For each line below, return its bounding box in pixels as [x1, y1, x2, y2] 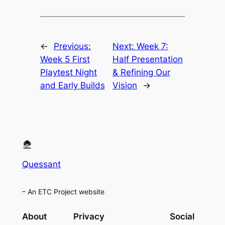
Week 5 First [40, 54, 90, 64]
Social [170, 211, 195, 222]
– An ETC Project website [22, 187, 104, 196]
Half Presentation [113, 54, 183, 64]
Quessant [22, 159, 61, 169]
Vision [113, 80, 137, 90]
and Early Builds [40, 80, 105, 90]
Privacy [73, 211, 104, 222]
